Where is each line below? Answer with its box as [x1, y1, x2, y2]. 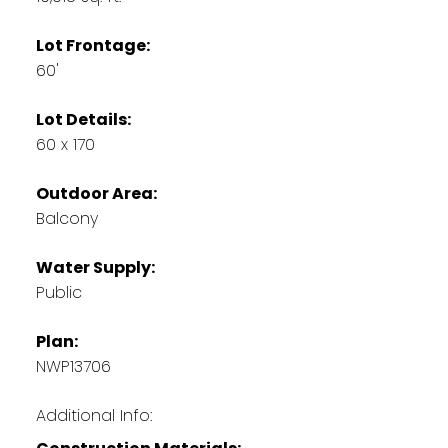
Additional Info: [35, 403, 152, 427]
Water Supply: [35, 255, 155, 279]
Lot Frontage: [35, 33, 150, 57]
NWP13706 [35, 354, 111, 378]
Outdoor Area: [35, 181, 157, 205]
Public [35, 280, 82, 304]
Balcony [35, 206, 98, 230]
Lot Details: [35, 107, 131, 131]
